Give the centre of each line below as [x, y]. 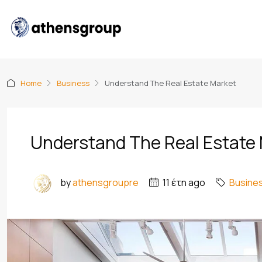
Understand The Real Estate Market [170, 83]
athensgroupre [106, 183]
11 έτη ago [183, 183]
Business [73, 83]
